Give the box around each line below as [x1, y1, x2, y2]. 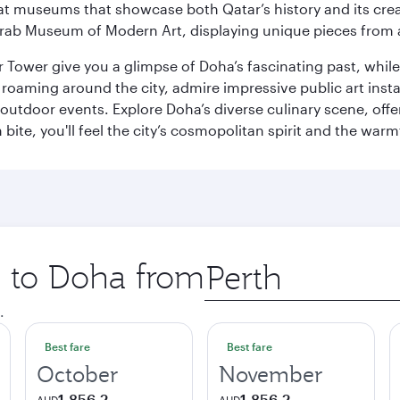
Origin [204, 256, 246, 273]
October [37, 360, 119, 388]
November [219, 360, 323, 388]
